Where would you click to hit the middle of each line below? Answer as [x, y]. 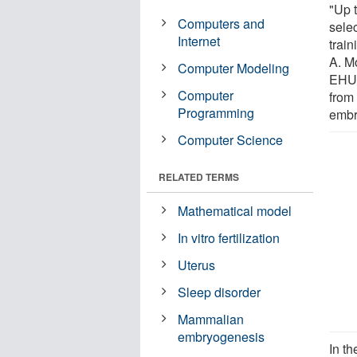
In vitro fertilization [229, 237]
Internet [199, 41]
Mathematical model [235, 210]
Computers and [222, 23]
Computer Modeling [234, 68]
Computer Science [231, 139]
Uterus [197, 265]
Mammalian [211, 319]
